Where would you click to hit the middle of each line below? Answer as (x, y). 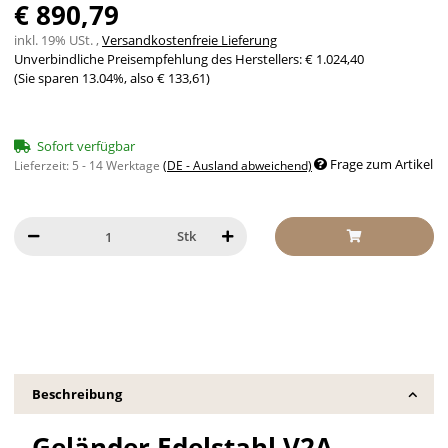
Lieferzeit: (43, 166)
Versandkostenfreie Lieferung (189, 40)
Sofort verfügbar (86, 146)
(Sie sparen (48, 78)
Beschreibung (76, 393)
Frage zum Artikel (381, 164)
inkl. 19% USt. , (58, 40)
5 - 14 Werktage (117, 166)
